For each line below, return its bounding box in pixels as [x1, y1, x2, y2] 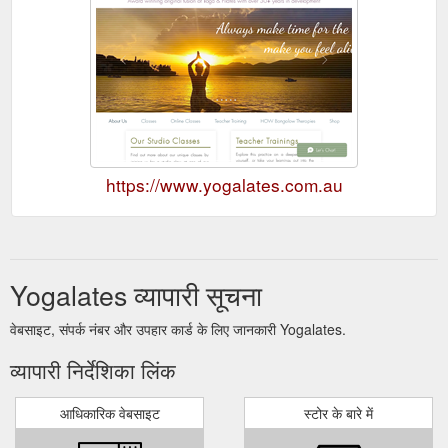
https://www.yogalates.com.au [105, 171, 343, 197]
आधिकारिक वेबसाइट [59, 402, 160, 423]
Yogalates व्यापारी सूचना [10, 274, 262, 314]
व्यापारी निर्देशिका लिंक [10, 354, 176, 385]
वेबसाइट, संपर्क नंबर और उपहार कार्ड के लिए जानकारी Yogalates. [10, 318, 346, 339]
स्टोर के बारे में [304, 402, 373, 423]
